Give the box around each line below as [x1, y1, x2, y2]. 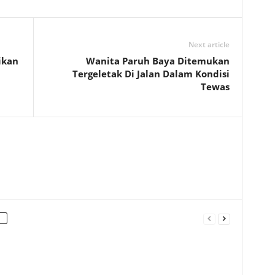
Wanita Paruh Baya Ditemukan [85, 55, 230, 67]
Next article [188, 39, 230, 50]
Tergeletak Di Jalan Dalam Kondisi [72, 68, 230, 80]
